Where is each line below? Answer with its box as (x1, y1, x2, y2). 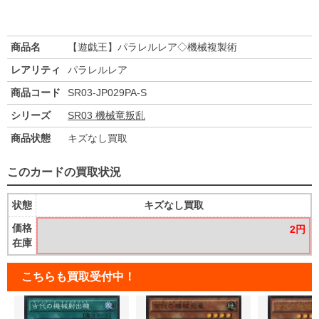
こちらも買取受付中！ (21, 271, 135, 283)
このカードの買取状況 (7, 166, 121, 179)
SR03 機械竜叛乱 (68, 110, 145, 122)
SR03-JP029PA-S (68, 87, 147, 99)
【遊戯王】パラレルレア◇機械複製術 (68, 41, 237, 53)
